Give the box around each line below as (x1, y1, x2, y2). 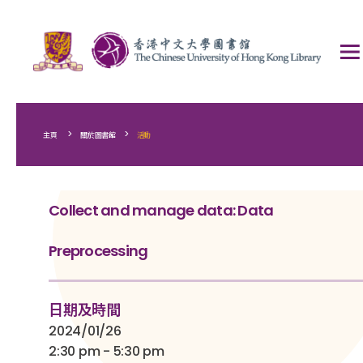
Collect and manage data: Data (49, 200, 274, 220)
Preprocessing (49, 241, 148, 261)
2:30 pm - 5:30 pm (49, 342, 164, 361)
